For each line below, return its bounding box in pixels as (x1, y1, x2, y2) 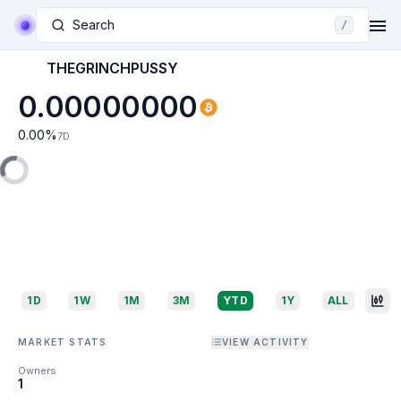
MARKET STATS (18, 336, 107, 347)
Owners (18, 364, 56, 377)
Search (73, 16, 115, 32)
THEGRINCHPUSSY (47, 59, 178, 77)
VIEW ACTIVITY (222, 336, 309, 347)
